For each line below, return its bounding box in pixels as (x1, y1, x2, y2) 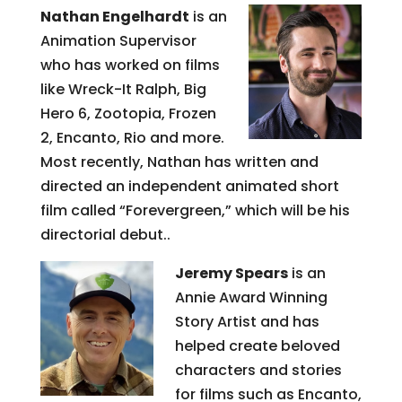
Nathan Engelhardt (39, 5, 189, 27)
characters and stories (174, 359, 342, 380)
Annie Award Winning (174, 286, 328, 308)
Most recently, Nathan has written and (39, 151, 319, 172)
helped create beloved (174, 335, 340, 356)
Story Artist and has (174, 310, 319, 332)
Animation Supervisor (39, 30, 197, 51)
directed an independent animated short (39, 175, 339, 197)
